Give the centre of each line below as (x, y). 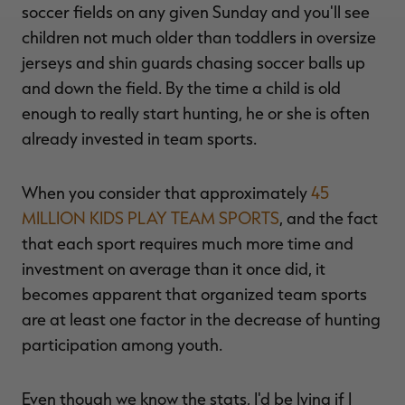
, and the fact (329, 218)
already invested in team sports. (139, 138)
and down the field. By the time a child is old (181, 88)
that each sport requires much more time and (188, 243)
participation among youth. (122, 344)
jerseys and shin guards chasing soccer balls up (193, 62)
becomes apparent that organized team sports (194, 294)
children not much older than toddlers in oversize (199, 37)
